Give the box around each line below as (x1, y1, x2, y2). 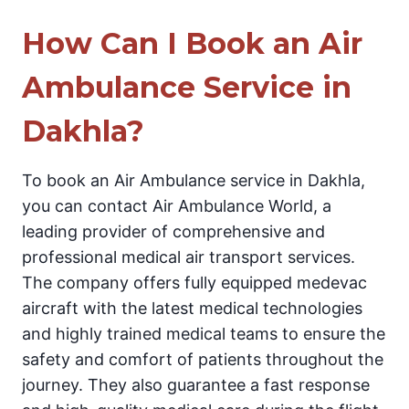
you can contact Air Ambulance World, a (22, 195, 331, 215)
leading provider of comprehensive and (22, 221, 325, 241)
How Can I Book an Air (22, 25, 362, 61)
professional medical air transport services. (22, 246, 355, 267)
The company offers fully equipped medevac (22, 272, 367, 292)
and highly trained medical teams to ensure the (22, 323, 385, 343)
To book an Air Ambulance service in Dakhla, (22, 170, 365, 190)
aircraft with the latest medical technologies (22, 298, 362, 318)
